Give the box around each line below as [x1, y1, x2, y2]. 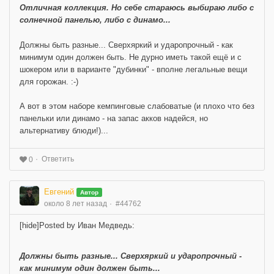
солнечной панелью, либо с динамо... [20, 15, 171, 24]
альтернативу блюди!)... [20, 125, 108, 135]
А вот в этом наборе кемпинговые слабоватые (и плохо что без [20, 101, 254, 111]
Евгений [44, 187, 74, 196]
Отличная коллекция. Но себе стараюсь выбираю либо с [20, 2, 254, 12]
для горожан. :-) [20, 76, 78, 86]
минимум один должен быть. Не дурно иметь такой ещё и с [20, 52, 242, 62]
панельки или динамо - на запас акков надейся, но [20, 113, 208, 123]
